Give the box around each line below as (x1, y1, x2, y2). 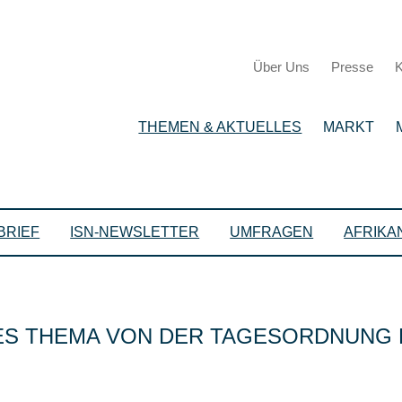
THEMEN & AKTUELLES (138, 119, 302, 135)
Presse (330, 59, 373, 74)
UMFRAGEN (230, 224, 314, 240)
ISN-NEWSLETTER (70, 224, 200, 240)
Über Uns (252, 59, 310, 74)
